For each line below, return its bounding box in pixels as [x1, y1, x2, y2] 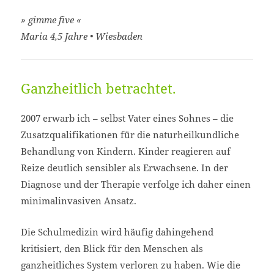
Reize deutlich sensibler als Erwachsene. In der [21, 161, 229, 174]
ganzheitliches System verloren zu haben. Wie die [21, 259, 241, 272]
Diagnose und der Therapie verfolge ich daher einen [21, 178, 251, 191]
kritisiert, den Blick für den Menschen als [21, 242, 204, 255]
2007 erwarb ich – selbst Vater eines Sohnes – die [21, 112, 234, 125]
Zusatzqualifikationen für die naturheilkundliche [21, 128, 240, 141]
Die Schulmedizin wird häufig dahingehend [21, 226, 214, 239]
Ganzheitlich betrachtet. [21, 79, 177, 98]
